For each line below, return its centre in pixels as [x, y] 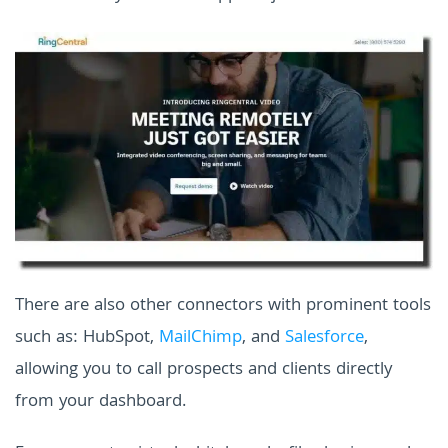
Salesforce [324, 338]
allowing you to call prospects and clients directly [203, 370]
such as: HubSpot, [87, 338]
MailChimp [200, 338]
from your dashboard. [100, 402]
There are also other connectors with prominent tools [223, 306]
